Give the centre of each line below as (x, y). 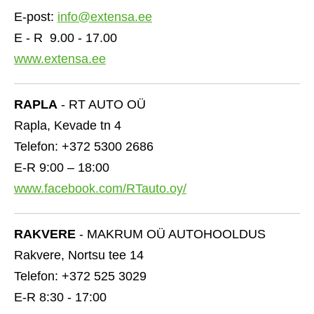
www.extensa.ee (60, 59)
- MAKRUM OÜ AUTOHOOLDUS (171, 234)
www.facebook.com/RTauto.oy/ (100, 189)
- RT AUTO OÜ (102, 104)
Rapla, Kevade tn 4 (68, 125)
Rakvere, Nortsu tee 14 (79, 255)
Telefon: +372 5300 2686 (84, 146)
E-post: (36, 17)
